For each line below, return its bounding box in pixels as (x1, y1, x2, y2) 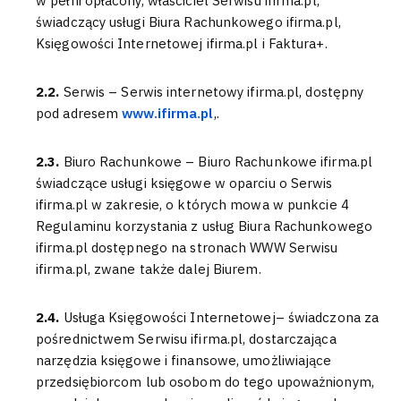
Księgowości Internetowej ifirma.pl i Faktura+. (36, 35, 328, 52)
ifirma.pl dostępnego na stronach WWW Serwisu (36, 239, 338, 256)
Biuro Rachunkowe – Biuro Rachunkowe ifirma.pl (63, 153, 373, 170)
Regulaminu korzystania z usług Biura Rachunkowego (36, 218, 372, 235)
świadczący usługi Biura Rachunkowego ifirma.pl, (36, 13, 341, 30)
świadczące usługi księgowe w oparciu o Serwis (36, 175, 333, 192)
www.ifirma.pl (122, 105, 214, 122)
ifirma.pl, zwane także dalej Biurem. (36, 260, 261, 277)
